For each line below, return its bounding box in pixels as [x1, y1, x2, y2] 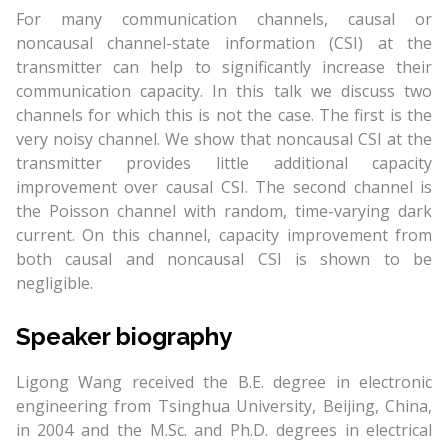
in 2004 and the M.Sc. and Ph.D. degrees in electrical [15, 418, 433, 441]
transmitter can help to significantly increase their [15, 55, 433, 78]
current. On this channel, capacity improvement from [15, 223, 433, 246]
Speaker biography [15, 321, 232, 351]
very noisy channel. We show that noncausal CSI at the [15, 127, 433, 150]
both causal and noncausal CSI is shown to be [15, 247, 433, 270]
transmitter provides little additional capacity [15, 151, 433, 174]
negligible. [15, 271, 93, 294]
